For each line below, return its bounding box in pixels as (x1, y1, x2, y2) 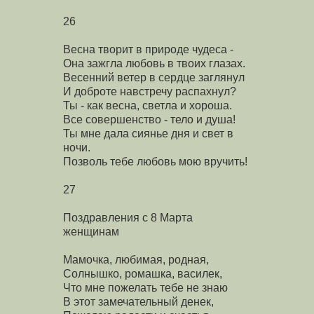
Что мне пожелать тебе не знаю (63, 281, 228, 294)
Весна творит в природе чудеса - (63, 43, 233, 55)
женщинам (63, 225, 119, 238)
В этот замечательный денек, (63, 295, 214, 308)
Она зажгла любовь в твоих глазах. (63, 57, 245, 69)
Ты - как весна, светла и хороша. (63, 99, 232, 111)
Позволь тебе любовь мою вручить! (63, 155, 247, 168)
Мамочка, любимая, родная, (63, 253, 209, 266)
